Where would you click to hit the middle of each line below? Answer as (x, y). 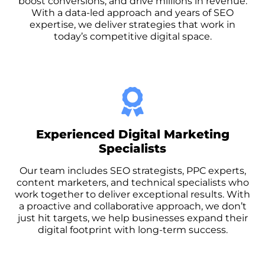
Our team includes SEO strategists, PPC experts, (132, 170)
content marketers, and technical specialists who (132, 182)
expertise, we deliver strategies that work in (132, 24)
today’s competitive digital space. (132, 36)
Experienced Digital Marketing (132, 134)
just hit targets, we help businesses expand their (132, 218)
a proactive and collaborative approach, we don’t (132, 206)
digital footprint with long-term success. (132, 230)
